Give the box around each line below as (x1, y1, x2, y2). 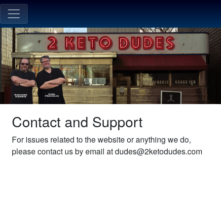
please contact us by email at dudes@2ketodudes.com (12, 145, 202, 157)
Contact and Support (12, 110, 143, 131)
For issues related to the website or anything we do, (12, 133, 191, 145)
